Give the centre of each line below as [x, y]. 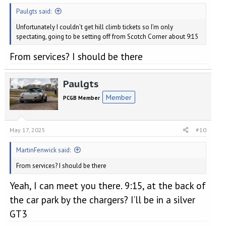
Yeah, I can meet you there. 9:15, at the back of [107, 186]
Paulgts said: [34, 11]
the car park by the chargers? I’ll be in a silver [102, 200]
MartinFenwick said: [43, 150]
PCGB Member [81, 98]
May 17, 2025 [27, 130]
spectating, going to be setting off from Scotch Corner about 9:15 [107, 36]
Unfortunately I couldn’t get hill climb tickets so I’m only [94, 27]
